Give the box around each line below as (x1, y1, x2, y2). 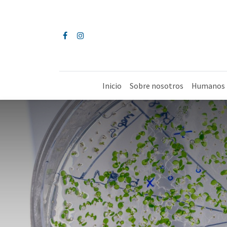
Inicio (102, 81, 122, 91)
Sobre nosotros (129, 81, 183, 91)
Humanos (191, 81, 225, 91)
